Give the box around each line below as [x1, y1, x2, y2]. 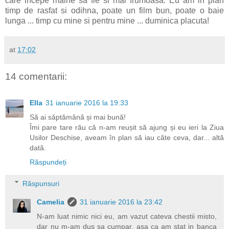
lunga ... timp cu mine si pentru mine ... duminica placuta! [5, 16, 209, 25]
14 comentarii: [5, 71, 67, 82]
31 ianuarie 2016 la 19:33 [45, 99, 128, 107]
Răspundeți [30, 158, 66, 167]
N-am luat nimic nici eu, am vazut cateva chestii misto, [37, 212, 217, 220]
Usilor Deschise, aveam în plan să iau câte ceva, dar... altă [30, 133, 224, 142]
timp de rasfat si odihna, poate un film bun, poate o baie [5, 6, 224, 15]
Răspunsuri [22, 179, 60, 188]
